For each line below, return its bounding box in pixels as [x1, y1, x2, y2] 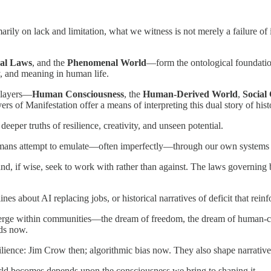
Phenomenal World [67, 57, 146, 68]
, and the [32, 57, 67, 68]
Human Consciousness [32, 88, 124, 99]
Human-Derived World [143, 88, 238, 99]
